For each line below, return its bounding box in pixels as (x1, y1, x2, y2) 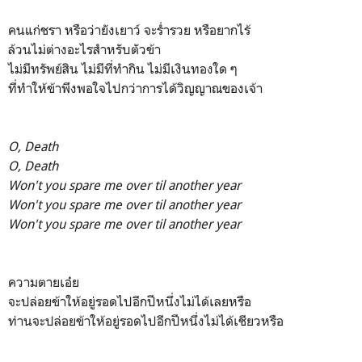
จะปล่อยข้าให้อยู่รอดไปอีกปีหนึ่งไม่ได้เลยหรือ (8, 293, 251, 309)
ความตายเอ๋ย (8, 273, 82, 290)
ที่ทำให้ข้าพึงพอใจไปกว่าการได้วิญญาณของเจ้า (8, 79, 266, 96)
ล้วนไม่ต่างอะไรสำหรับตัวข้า (8, 40, 164, 57)
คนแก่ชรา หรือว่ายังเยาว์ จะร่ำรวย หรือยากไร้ (8, 21, 250, 38)
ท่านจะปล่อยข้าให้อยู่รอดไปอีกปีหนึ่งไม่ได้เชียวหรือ (8, 312, 284, 329)
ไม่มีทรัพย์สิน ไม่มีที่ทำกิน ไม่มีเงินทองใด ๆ (8, 60, 241, 77)
